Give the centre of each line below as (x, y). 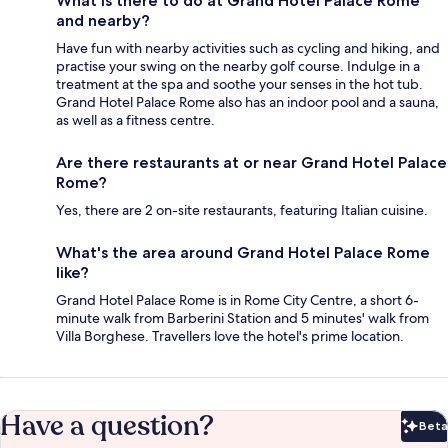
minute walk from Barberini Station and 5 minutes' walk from (242, 317)
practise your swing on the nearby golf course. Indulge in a (238, 65)
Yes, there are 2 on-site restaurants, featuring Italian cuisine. (242, 209)
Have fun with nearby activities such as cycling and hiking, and (248, 47)
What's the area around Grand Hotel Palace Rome (243, 252)
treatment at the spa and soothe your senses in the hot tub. (239, 83)
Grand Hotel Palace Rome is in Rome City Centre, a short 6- (237, 299)
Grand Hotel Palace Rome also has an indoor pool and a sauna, (247, 101)
